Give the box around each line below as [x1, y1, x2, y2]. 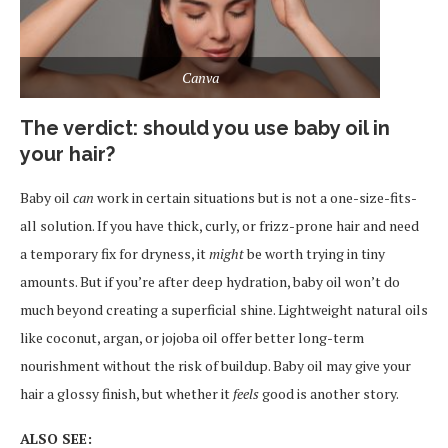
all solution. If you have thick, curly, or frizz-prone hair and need [20, 215, 419, 235]
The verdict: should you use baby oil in [20, 115, 390, 140]
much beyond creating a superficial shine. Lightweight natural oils [20, 299, 428, 319]
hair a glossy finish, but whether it [20, 383, 233, 403]
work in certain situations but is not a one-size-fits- [94, 187, 417, 207]
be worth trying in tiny [244, 243, 385, 263]
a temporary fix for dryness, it [20, 243, 209, 263]
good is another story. [259, 383, 399, 403]
